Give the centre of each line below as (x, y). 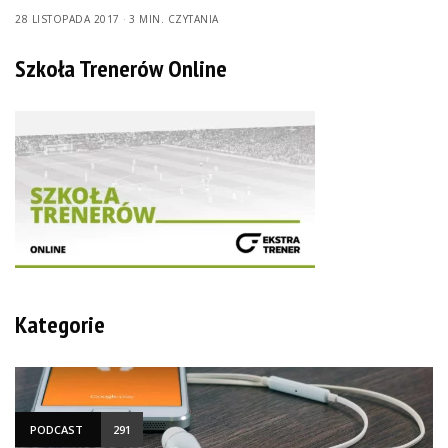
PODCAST (56, 429)
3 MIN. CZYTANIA (174, 18)
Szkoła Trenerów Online (121, 68)
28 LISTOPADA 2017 (67, 18)
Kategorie (60, 324)
